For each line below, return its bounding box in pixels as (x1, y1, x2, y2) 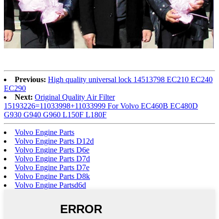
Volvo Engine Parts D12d (15, 137, 94, 146)
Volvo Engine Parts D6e (15, 146, 89, 154)
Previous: (15, 75, 46, 84)
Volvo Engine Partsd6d (15, 181, 86, 190)
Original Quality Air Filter (35, 93, 115, 102)
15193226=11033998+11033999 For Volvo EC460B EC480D (4, 102, 198, 110)
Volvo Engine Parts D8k (15, 172, 90, 181)
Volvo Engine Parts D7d (15, 154, 90, 163)
